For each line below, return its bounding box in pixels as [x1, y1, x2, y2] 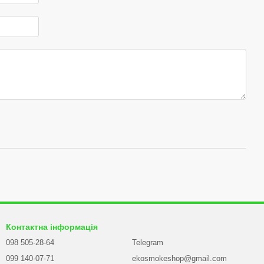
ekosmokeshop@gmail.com [132, 254, 227, 263]
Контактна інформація [6, 222, 98, 232]
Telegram [132, 238, 163, 247]
